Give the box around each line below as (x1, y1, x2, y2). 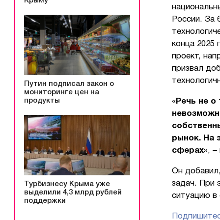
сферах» (172, 146, 208, 154)
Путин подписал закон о (24, 81, 114, 87)
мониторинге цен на (24, 89, 99, 96)
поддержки (24, 197, 66, 204)
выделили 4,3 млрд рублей (24, 189, 122, 196)
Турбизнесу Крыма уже (24, 180, 110, 188)
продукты (24, 97, 60, 104)
